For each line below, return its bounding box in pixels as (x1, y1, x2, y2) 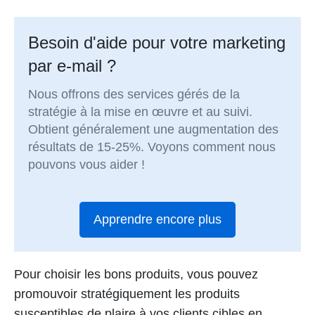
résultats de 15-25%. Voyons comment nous (28, 139, 276, 154)
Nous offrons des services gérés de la (28, 86, 240, 101)
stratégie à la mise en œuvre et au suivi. (28, 104, 253, 119)
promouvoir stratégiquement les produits (14, 287, 240, 302)
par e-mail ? (28, 56, 117, 75)
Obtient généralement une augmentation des (28, 122, 279, 136)
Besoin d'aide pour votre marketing (28, 32, 286, 52)
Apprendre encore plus (94, 212, 221, 226)
